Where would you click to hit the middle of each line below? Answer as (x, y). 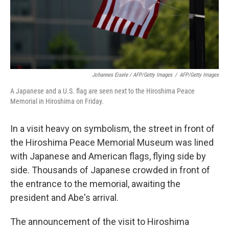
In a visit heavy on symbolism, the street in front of (112, 128)
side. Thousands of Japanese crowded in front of (110, 170)
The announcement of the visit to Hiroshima (100, 221)
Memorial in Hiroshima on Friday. (57, 101)
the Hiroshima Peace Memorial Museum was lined (112, 142)
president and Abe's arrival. (64, 197)
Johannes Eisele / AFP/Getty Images (132, 75)
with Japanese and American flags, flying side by (108, 156)
